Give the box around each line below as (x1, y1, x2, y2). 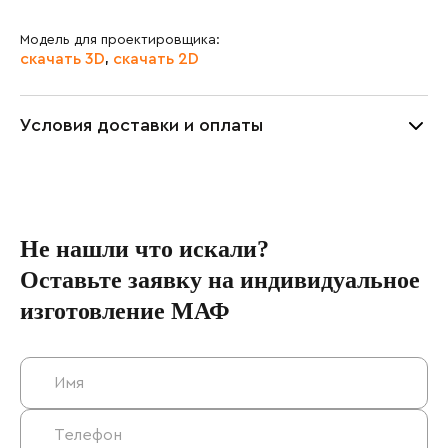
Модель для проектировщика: (20, 33, 220, 47)
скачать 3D (20, 51, 105, 67)
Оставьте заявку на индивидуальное (20, 267, 420, 293)
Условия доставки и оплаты (20, 116, 263, 134)
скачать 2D (113, 51, 199, 67)
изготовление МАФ (20, 298, 230, 324)
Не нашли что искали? (20, 236, 269, 262)
